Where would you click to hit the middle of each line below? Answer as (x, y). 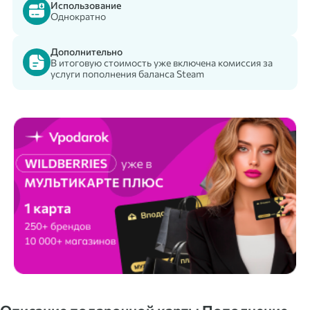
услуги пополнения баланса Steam (127, 73)
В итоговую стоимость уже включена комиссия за (162, 62)
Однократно (78, 17)
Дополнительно (86, 51)
